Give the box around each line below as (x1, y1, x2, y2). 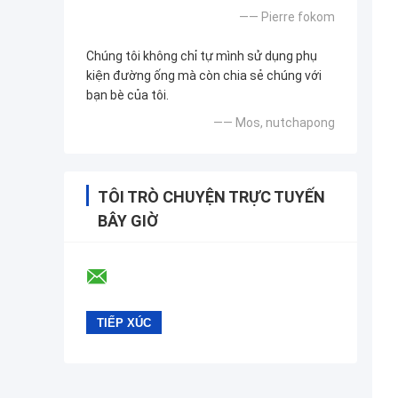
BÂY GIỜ (98, 211, 158, 231)
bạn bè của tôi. (86, 88, 169, 103)
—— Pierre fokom (239, 10, 335, 25)
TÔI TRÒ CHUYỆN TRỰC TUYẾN (98, 187, 325, 207)
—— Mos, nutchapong (213, 115, 335, 131)
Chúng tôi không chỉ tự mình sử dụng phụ (86, 49, 317, 64)
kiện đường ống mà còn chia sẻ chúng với (86, 68, 322, 84)
